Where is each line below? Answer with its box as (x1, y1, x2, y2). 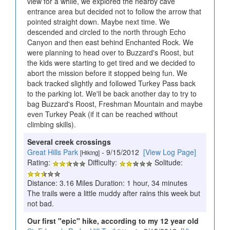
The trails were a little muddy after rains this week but (27, 188, 200, 199)
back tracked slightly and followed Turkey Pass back (27, 78, 196, 89)
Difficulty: (86, 157, 119, 168)
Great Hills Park (27, 147, 78, 158)
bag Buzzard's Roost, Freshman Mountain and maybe (27, 99, 203, 109)
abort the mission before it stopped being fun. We (27, 68, 187, 79)
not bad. (27, 198, 54, 209)
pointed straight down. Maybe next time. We (27, 16, 170, 27)
